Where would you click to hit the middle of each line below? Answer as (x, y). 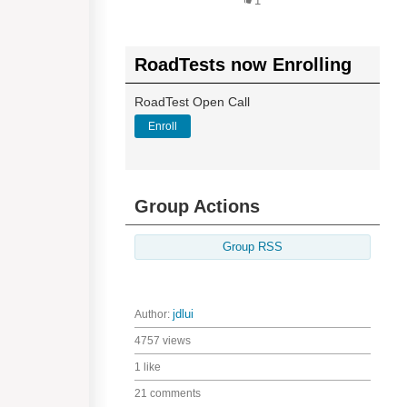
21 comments (168, 393)
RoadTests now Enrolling (243, 65)
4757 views (163, 341)
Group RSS (253, 247)
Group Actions (197, 206)
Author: (154, 314)
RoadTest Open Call (192, 102)
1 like (148, 367)
